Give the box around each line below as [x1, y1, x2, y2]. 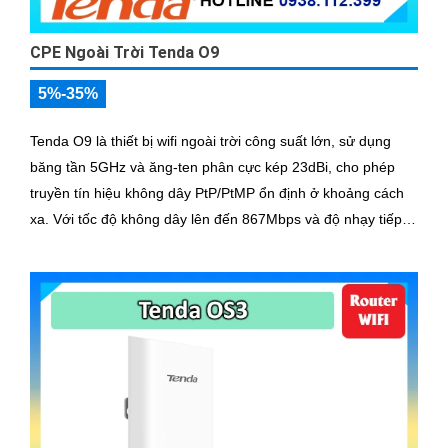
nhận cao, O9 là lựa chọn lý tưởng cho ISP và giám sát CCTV [30, 237, 418, 254]
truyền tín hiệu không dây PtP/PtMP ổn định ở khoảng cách [30, 185, 404, 202]
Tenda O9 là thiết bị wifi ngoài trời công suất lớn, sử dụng [30, 133, 391, 150]
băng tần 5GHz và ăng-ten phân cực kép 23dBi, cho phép [30, 159, 395, 176]
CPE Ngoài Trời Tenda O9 [30, 43, 219, 63]
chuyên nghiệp [30, 263, 123, 280]
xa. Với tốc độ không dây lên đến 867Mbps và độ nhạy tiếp [30, 211, 53, 228]
